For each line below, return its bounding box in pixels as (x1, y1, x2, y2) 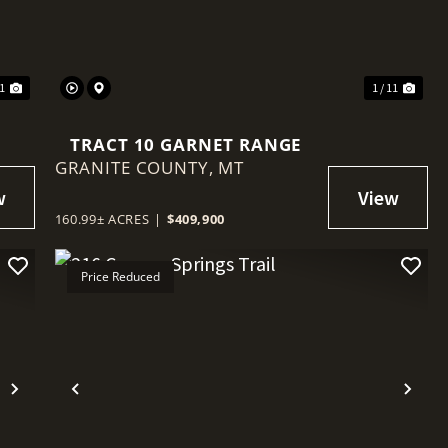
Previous (74, 389, 161, 421)
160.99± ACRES (54, 210, 150, 229)
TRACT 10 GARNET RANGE (70, 133, 303, 157)
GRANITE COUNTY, (54, 156, 219, 180)
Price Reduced (80, 268, 160, 286)
